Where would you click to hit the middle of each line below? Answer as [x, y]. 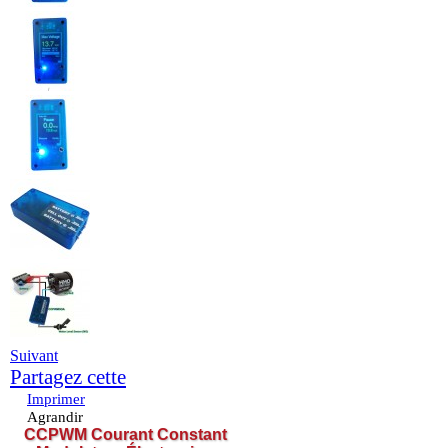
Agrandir [55, 417]
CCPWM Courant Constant [125, 434]
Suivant [34, 355]
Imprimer [56, 399]
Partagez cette [68, 377]
